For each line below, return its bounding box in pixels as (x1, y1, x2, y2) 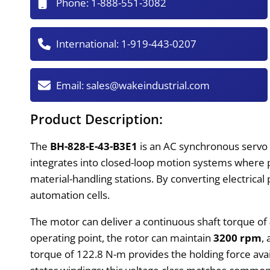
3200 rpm (213, 230, 262, 245)
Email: (56, 78, 87, 92)
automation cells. (30, 187, 110, 202)
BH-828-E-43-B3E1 (50, 139, 138, 153)
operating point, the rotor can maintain (30, 230, 214, 245)
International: (56, 37, 122, 51)
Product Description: (30, 109, 163, 128)
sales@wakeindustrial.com (86, 78, 210, 92)
